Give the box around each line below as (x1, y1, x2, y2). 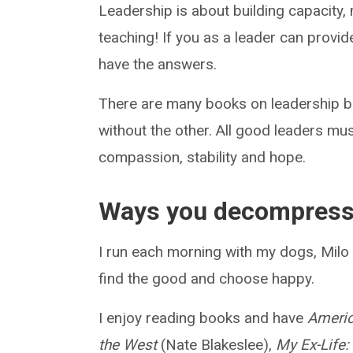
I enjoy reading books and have (98, 309, 308, 328)
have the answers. (98, 55, 217, 74)
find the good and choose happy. (98, 269, 315, 288)
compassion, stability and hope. (98, 148, 307, 167)
